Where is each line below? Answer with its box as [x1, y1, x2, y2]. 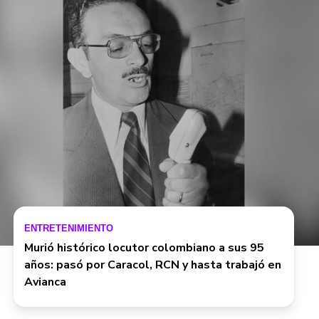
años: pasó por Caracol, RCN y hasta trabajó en [23, 257, 281, 273]
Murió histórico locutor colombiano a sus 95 [23, 240, 264, 256]
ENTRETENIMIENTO [23, 223, 113, 234]
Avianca [23, 274, 66, 290]
